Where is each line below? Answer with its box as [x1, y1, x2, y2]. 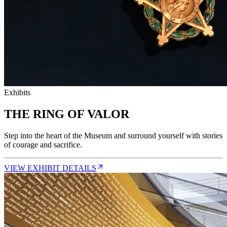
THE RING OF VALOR [4, 107, 129, 121]
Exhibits [4, 88, 30, 97]
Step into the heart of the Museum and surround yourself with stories [4, 131, 222, 140]
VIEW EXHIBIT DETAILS [4, 164, 96, 173]
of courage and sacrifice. [4, 140, 82, 149]
